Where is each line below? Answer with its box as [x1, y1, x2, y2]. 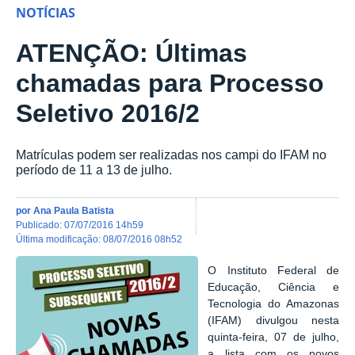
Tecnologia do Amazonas [208, 298, 339, 311]
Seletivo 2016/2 [16, 99, 200, 128]
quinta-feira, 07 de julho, [208, 331, 339, 344]
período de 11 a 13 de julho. [16, 162, 172, 177]
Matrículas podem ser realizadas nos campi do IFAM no [16, 147, 326, 162]
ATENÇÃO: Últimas [16, 39, 247, 68]
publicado [22, 219, 59, 230]
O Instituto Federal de [208, 265, 339, 277]
